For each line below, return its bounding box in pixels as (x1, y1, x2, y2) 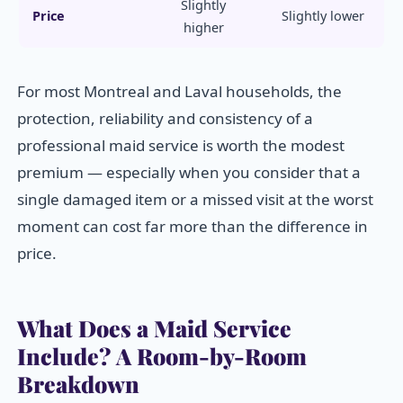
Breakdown (17, 369, 139, 399)
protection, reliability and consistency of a (17, 108, 313, 130)
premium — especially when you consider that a (17, 162, 361, 184)
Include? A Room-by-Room (17, 341, 307, 372)
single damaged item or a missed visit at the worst (17, 189, 373, 210)
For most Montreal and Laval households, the (17, 81, 342, 103)
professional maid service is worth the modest (17, 135, 345, 157)
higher (183, 18, 224, 37)
